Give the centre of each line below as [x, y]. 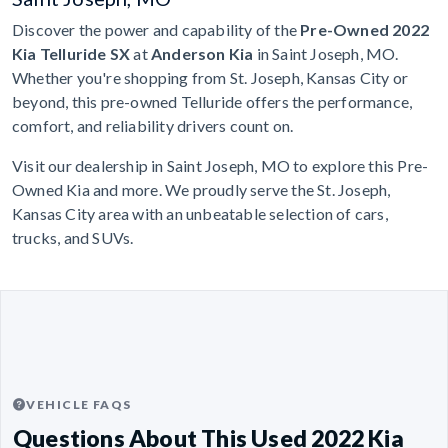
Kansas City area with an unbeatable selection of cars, [200, 214]
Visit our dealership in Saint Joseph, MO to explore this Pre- [220, 166]
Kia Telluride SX [71, 54]
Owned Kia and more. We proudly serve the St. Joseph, [201, 190]
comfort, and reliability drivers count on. [153, 126]
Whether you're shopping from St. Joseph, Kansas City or [210, 78]
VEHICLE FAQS [79, 405]
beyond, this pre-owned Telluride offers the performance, [212, 102]
